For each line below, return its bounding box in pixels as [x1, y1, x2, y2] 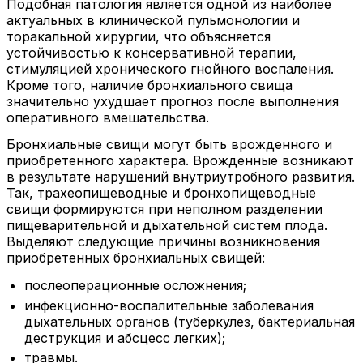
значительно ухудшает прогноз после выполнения [6, 92, 339, 109]
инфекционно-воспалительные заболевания [24, 297, 314, 314]
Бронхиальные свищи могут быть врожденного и [6, 136, 332, 153]
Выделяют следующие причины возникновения [6, 233, 320, 250]
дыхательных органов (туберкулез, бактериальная [24, 313, 356, 330]
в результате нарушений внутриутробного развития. [6, 169, 355, 186]
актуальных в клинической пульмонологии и [6, 11, 300, 28]
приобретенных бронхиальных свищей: [6, 250, 265, 267]
